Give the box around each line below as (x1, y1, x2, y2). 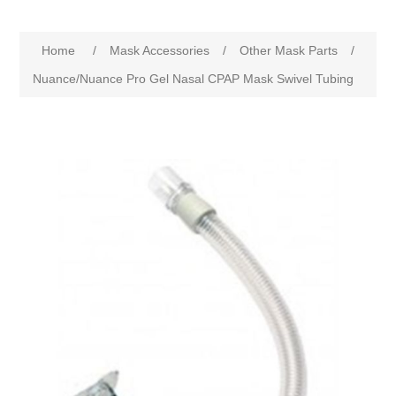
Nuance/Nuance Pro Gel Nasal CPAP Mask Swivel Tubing (33, 72, 354, 87)
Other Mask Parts (240, 43, 339, 58)
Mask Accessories (110, 43, 210, 58)
